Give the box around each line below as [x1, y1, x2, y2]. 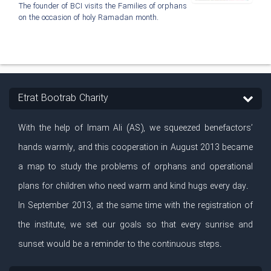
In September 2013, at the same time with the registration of [18, 199, 253, 213]
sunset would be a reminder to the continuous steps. [18, 238, 222, 252]
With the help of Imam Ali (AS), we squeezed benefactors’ [18, 122, 253, 135]
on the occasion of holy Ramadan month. [19, 11, 158, 25]
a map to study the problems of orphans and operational [18, 160, 253, 174]
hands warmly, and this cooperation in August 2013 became [18, 141, 253, 155]
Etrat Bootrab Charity [18, 91, 108, 106]
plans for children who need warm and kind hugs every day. [18, 180, 249, 194]
